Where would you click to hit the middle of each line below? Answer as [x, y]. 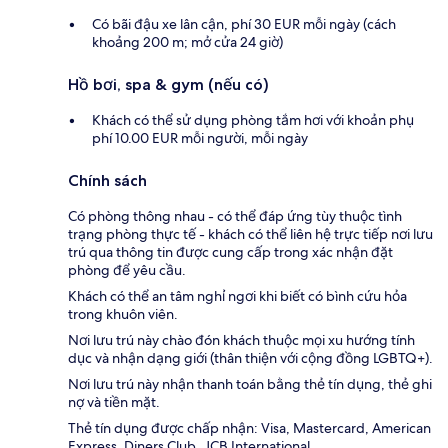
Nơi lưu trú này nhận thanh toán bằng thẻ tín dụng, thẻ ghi [250, 383]
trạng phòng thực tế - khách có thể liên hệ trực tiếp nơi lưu [250, 233]
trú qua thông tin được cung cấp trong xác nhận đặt [230, 251]
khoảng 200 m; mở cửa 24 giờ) [187, 41]
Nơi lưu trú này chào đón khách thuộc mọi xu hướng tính [241, 339]
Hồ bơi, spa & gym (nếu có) [168, 84]
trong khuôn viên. [123, 313]
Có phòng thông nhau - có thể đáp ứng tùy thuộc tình [235, 215]
